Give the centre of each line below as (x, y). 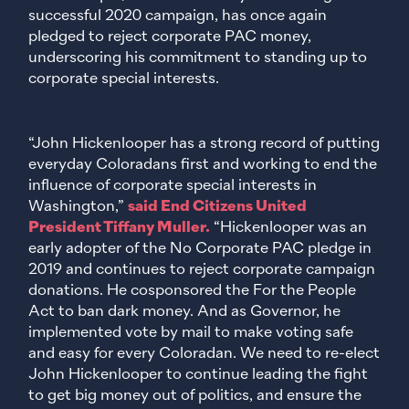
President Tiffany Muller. (120, 228)
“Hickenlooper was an (289, 228)
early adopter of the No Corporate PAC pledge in (200, 249)
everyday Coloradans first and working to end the (203, 165)
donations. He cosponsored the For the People (193, 291)
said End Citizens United (218, 207)
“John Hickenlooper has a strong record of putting (204, 144)
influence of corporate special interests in (173, 186)
